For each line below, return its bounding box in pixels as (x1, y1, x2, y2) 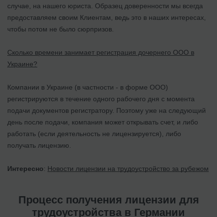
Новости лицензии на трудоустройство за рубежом (47, 164, 209, 172)
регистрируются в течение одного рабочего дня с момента (7, 94, 195, 103)
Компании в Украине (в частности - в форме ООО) (7, 83, 168, 91)
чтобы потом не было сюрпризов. (7, 25, 114, 33)
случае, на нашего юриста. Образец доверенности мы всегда (7, 1, 203, 10)
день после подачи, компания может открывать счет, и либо (7, 118, 198, 126)
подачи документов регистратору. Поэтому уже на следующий (7, 106, 206, 114)
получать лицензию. (7, 141, 71, 149)
